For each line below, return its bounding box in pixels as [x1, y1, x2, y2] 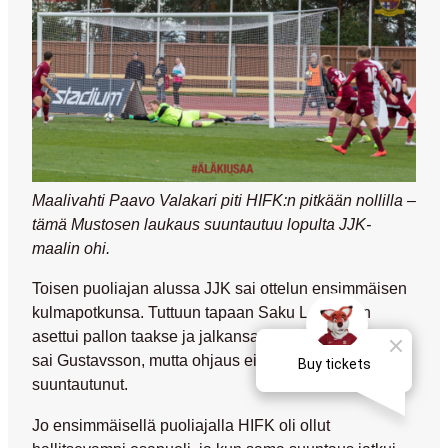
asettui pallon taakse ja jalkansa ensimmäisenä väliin [32, 327, 409, 346]
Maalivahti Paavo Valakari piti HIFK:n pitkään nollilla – [32, 191, 416, 210]
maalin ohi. [32, 239, 110, 258]
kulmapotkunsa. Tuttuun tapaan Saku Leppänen [32, 303, 371, 322]
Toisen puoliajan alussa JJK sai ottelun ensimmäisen [32, 279, 407, 298]
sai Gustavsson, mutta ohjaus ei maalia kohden [32, 351, 366, 370]
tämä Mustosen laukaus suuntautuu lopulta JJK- [32, 215, 371, 234]
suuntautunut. [32, 375, 128, 394]
